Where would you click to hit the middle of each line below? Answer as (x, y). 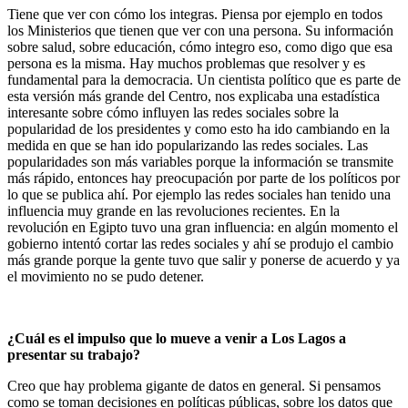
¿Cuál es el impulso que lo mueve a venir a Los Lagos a (177, 338)
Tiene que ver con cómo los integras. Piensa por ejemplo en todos (195, 14)
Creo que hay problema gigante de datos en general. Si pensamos (194, 386)
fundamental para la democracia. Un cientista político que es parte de (204, 80)
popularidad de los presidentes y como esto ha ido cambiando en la (199, 129)
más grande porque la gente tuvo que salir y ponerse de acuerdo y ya (204, 260)
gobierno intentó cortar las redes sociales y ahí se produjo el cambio (200, 244)
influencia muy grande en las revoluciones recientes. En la (173, 211)
